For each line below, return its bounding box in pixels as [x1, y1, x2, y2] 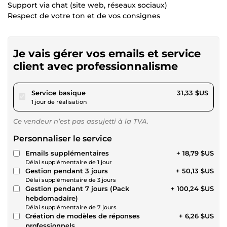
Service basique [31, 88, 86, 97]
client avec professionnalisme [13, 59, 178, 72]
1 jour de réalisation [31, 98, 87, 105]
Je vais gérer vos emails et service [13, 47, 201, 60]
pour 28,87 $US [85, 88, 136, 96]
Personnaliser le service [13, 133, 112, 143]
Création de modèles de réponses [25, 211, 140, 220]
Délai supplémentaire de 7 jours [25, 203, 117, 211]
